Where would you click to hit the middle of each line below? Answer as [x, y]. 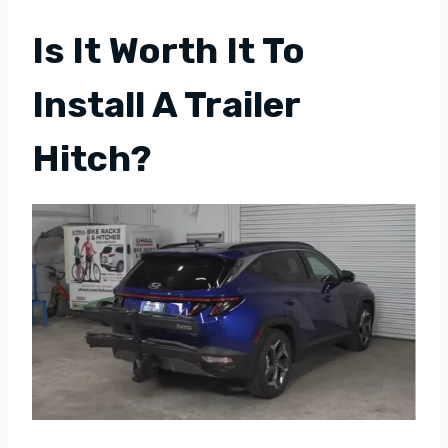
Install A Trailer [166, 105]
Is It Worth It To [168, 51]
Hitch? [91, 159]
